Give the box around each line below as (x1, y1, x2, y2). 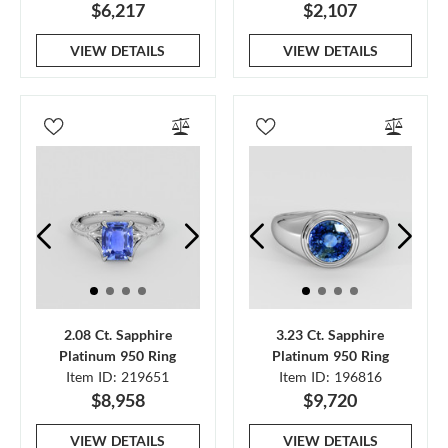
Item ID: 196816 (278, 368, 382, 385)
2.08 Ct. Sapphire (63, 326, 172, 343)
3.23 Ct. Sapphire (276, 326, 385, 343)
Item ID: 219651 (66, 368, 170, 385)
